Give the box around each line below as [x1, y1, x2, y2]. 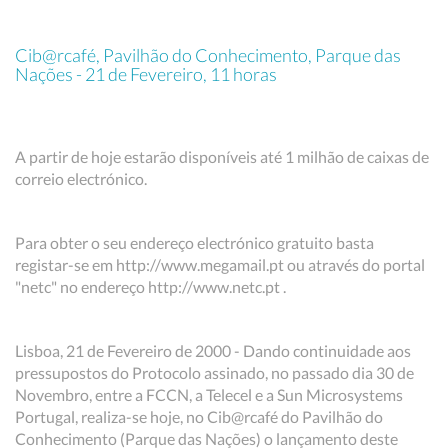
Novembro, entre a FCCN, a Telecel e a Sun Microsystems [15, 385, 403, 404]
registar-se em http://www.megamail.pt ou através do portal [15, 255, 425, 274]
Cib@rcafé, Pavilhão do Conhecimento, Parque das [15, 44, 401, 66]
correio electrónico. [15, 169, 147, 188]
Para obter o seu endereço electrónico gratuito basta [15, 233, 374, 252]
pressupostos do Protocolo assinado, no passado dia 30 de [15, 363, 414, 382]
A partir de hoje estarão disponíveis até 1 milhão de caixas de [15, 147, 429, 166]
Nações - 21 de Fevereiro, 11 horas [15, 63, 277, 85]
